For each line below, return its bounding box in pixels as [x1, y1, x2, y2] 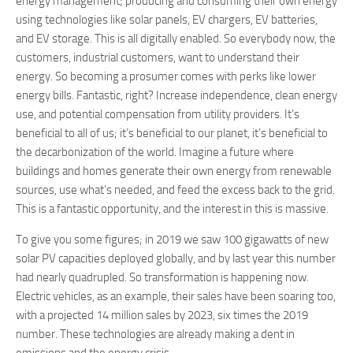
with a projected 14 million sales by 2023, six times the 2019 [16, 308, 308, 322]
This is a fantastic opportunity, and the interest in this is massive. [16, 202, 331, 216]
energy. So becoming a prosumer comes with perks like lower [16, 69, 316, 84]
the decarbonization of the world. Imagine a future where [16, 145, 294, 159]
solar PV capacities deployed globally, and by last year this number [16, 251, 336, 266]
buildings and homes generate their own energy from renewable [16, 164, 332, 178]
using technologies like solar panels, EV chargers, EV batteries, [16, 13, 318, 27]
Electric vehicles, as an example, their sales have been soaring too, [16, 289, 336, 303]
